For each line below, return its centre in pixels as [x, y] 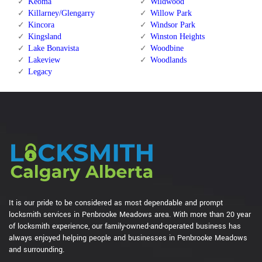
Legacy [40, 72]
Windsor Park [173, 25]
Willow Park [171, 13]
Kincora [41, 25]
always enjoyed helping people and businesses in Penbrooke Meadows [128, 238]
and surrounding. [37, 250]
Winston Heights [177, 37]
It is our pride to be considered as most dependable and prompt [116, 203]
